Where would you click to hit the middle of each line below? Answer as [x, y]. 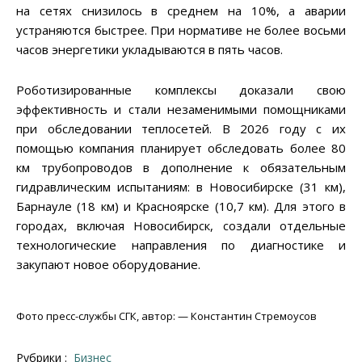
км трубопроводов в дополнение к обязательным [181, 167]
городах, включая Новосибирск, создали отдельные [181, 225]
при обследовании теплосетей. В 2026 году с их [181, 128]
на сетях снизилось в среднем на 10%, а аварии [181, 10]
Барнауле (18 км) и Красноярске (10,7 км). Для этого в [181, 206]
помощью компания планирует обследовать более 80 [181, 147]
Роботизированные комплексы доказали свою [181, 89]
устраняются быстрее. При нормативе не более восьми [181, 29]
